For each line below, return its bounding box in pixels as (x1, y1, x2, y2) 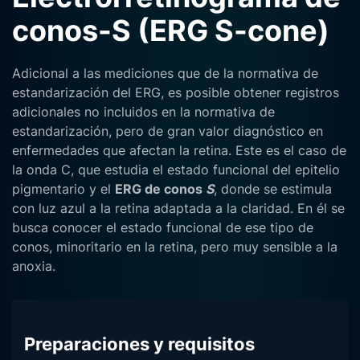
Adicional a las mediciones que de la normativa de (12, 65, 318, 81)
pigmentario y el (12, 181, 115, 197)
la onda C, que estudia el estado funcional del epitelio (12, 162, 340, 178)
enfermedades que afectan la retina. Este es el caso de (12, 142, 346, 158)
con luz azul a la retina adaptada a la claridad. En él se (12, 200, 345, 216)
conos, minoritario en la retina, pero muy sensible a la (12, 239, 337, 255)
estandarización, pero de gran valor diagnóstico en (12, 123, 323, 139)
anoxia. (12, 258, 55, 274)
